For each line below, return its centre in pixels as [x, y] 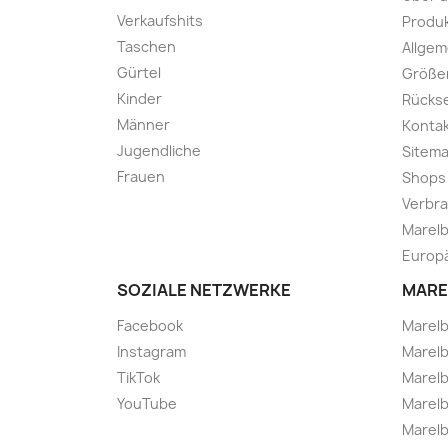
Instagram [151, 352]
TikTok [138, 378]
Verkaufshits [160, 21]
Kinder [139, 99]
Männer [143, 125]
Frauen [141, 177]
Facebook [150, 326]
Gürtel [139, 73]
